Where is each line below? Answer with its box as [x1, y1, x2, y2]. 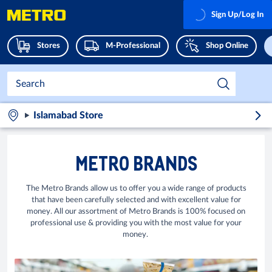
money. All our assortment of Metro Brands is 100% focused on [27, 208, 245, 216]
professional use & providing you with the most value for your [30, 219, 242, 227]
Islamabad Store [33, 110, 103, 120]
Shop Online [206, 42, 248, 50]
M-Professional [106, 42, 160, 50]
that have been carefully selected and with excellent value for [31, 196, 241, 204]
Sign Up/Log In [211, 10, 263, 19]
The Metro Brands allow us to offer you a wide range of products [25, 185, 246, 192]
